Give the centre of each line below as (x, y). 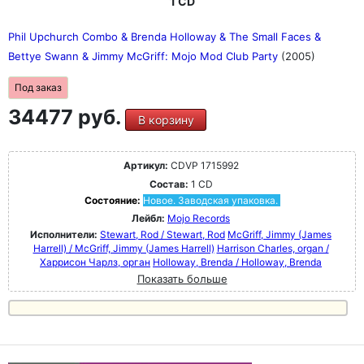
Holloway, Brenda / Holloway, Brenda (237, 262)
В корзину (166, 120)
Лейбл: (148, 218)
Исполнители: (65, 234)
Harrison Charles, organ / (273, 248)
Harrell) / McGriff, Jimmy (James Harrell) (123, 248)
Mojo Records (199, 218)
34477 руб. (67, 117)
